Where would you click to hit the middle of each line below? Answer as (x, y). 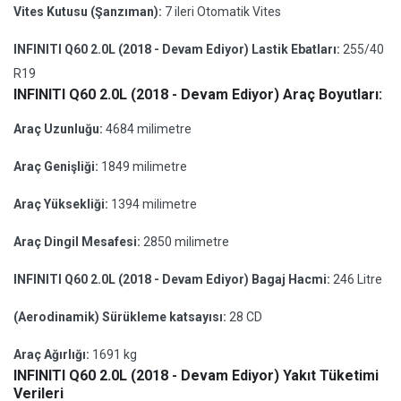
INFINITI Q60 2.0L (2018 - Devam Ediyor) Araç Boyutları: (198, 94)
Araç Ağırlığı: (53, 354)
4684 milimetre (149, 129)
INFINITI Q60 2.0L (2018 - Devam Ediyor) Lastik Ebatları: (178, 49)
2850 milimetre (186, 242)
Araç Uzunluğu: (60, 129)
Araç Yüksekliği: (62, 204)
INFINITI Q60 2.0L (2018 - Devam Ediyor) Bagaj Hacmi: (173, 279)
